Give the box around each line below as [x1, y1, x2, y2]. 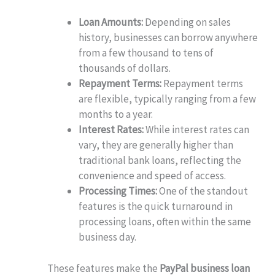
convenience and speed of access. [79, 169, 227, 183]
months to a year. [79, 107, 153, 122]
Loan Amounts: [79, 15, 144, 29]
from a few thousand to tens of [79, 46, 214, 60]
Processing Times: [79, 184, 158, 198]
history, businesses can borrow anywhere [79, 31, 258, 45]
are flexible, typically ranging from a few [79, 92, 257, 106]
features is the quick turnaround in [79, 199, 233, 214]
